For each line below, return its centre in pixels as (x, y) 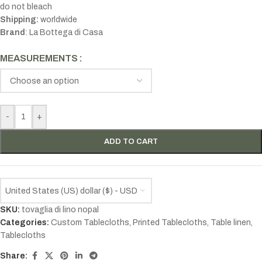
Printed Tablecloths (170, 223)
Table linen (231, 223)
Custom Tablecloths (90, 223)
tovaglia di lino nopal (60, 210)
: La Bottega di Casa (64, 33)
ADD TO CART (131, 142)
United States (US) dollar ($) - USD (71, 191)
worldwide (58, 20)
